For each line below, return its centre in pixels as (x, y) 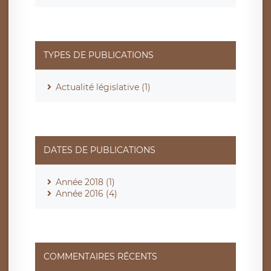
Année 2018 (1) (85, 182)
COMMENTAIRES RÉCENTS (100, 257)
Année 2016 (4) (87, 194)
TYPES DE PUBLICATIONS (99, 55)
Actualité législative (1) (103, 87)
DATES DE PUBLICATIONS (100, 150)
